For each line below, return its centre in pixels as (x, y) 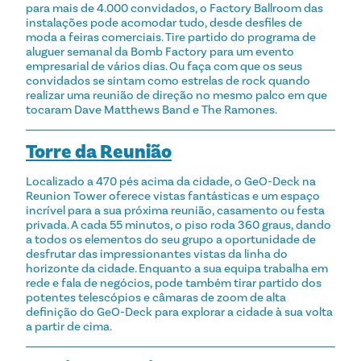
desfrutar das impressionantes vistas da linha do (157, 253)
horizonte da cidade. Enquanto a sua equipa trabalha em (177, 268)
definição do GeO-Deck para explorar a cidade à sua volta (179, 311)
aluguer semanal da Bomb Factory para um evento (160, 51)
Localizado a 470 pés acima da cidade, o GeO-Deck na (171, 181)
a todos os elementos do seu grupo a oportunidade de (171, 239)
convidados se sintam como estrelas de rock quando (168, 80)
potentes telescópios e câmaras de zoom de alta (156, 297)
